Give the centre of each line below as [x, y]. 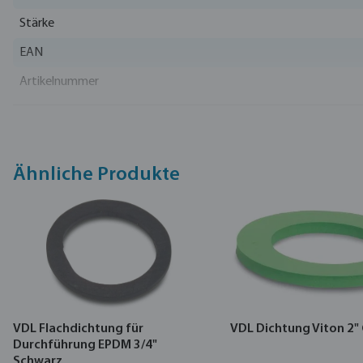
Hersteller [45, 111]
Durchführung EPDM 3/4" [85, 345]
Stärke [37, 23]
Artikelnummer [59, 81]
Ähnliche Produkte [96, 175]
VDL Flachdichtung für [78, 329]
